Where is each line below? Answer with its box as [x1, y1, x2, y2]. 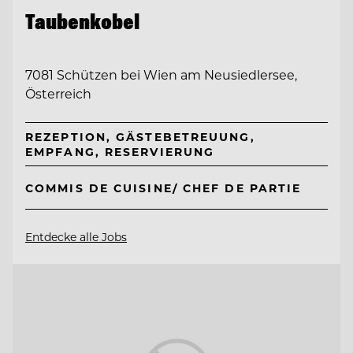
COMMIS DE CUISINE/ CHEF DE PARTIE [25, 180, 302, 195]
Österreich [25, 85, 91, 102]
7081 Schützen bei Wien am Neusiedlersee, [25, 66, 297, 84]
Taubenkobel [25, 7, 139, 35]
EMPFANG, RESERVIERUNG [25, 144, 215, 160]
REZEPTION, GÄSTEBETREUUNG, [25, 129, 255, 145]
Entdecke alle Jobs [25, 229, 127, 244]
